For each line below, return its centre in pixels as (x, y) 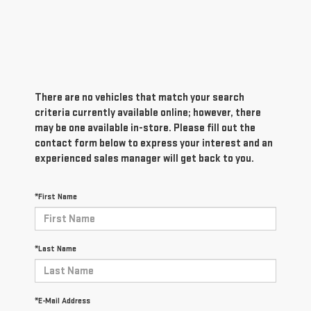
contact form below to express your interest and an (154, 144)
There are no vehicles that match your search (140, 98)
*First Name (56, 197)
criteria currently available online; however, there (148, 113)
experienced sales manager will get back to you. (144, 159)
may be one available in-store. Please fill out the (145, 128)
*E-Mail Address (62, 301)
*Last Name (56, 249)
